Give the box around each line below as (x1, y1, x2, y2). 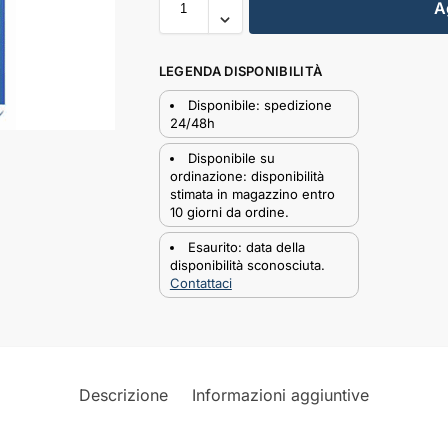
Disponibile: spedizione (187, 96, 332, 113)
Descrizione (79, 384, 168, 405)
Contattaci (169, 274, 232, 291)
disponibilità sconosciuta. (169, 256, 325, 273)
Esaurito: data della (187, 238, 305, 255)
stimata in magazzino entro (169, 185, 335, 202)
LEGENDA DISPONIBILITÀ (158, 63, 323, 80)
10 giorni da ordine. (169, 203, 289, 220)
